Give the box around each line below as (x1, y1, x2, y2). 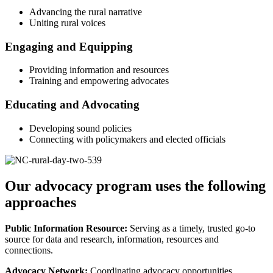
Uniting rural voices (29, 17, 105, 28)
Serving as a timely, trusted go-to (127, 222, 255, 233)
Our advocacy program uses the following (5, 177, 266, 194)
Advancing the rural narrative (29, 6, 142, 17)
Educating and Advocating (5, 98, 140, 112)
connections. (5, 244, 53, 255)
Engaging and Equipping (5, 40, 133, 53)
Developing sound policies (29, 122, 132, 133)
